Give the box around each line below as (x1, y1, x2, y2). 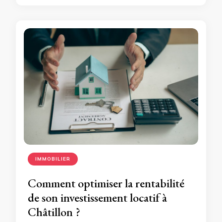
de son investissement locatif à (28, 189, 167, 205)
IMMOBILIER (35, 155, 70, 162)
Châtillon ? (28, 204, 80, 220)
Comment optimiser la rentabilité (28, 175, 184, 191)
